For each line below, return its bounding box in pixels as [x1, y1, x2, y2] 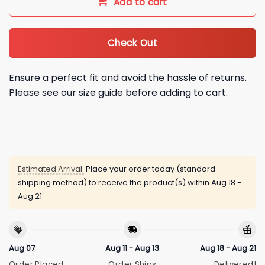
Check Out [107, 37, 158, 50]
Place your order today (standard [84, 163, 215, 175]
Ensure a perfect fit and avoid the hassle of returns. [9, 70, 247, 85]
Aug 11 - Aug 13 [105, 242, 160, 254]
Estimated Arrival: [18, 163, 84, 175]
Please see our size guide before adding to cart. [9, 85, 228, 99]
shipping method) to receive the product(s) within [18, 177, 211, 189]
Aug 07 [9, 242, 35, 254]
